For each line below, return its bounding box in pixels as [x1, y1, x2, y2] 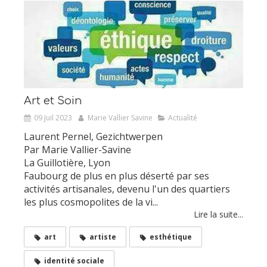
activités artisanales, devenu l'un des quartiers [24, 182, 230, 195]
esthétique [150, 231, 192, 242]
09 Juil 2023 [34, 112, 72, 123]
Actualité [168, 112, 197, 123]
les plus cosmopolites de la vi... [24, 195, 158, 209]
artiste [89, 231, 116, 242]
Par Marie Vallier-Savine [24, 142, 131, 156]
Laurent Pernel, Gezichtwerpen [24, 129, 163, 143]
